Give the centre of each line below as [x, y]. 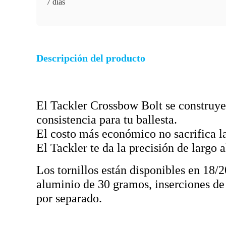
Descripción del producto [91, 58]
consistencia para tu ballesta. [107, 120]
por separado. [69, 198]
